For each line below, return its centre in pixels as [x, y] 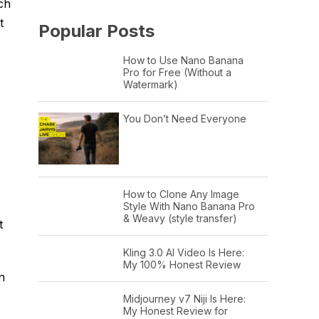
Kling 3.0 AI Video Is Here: [183, 252]
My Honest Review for [175, 310]
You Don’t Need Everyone [184, 118]
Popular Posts [96, 31]
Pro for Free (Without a [177, 72]
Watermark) [150, 84]
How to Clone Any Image [181, 194]
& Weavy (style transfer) [180, 218]
